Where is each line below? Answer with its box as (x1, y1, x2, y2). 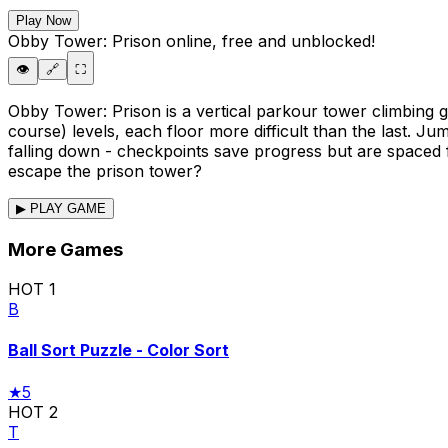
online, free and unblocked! (161, 30, 375, 51)
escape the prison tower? (8, 160, 202, 181)
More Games (8, 237, 123, 261)
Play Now (16, 12, 71, 28)
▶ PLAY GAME (16, 200, 106, 216)
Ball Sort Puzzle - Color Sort (8, 340, 229, 361)
